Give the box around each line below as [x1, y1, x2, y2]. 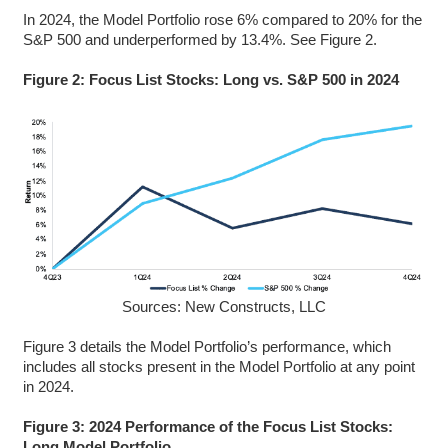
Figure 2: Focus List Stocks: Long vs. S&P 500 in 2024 [22, 70, 399, 88]
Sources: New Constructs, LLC [122, 297, 326, 315]
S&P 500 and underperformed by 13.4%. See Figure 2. [22, 30, 377, 48]
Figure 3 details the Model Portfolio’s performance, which [22, 337, 391, 355]
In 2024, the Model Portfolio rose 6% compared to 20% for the [22, 10, 422, 28]
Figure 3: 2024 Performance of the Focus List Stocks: [22, 417, 393, 435]
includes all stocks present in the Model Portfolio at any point [22, 357, 415, 375]
